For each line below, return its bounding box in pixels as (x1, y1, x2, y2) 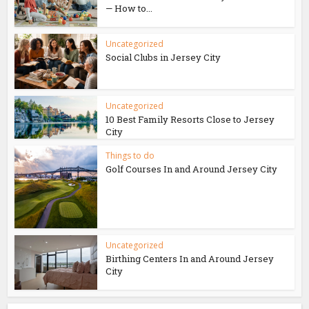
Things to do (106, 150, 155, 162)
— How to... (106, 2, 153, 15)
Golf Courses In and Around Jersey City (106, 163, 278, 176)
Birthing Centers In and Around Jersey (106, 252, 275, 266)
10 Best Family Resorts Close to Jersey (106, 113, 275, 126)
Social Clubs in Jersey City (106, 51, 221, 64)
